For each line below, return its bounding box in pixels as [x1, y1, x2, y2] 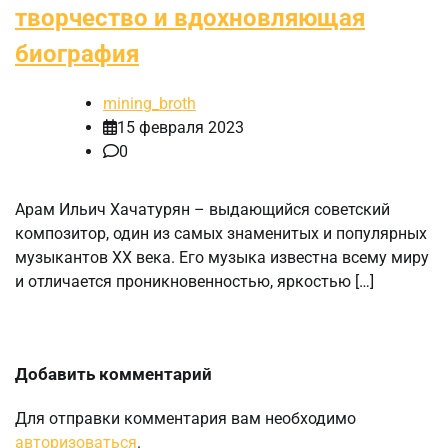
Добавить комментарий [15, 363, 212, 384]
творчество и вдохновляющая [15, 4, 365, 33]
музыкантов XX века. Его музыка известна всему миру [15, 247, 429, 267]
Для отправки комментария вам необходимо [15, 408, 356, 428]
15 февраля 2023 [117, 117, 244, 137]
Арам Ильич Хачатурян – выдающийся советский [15, 199, 390, 219]
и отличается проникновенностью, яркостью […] [15, 271, 374, 291]
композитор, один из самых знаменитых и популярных [15, 223, 427, 243]
